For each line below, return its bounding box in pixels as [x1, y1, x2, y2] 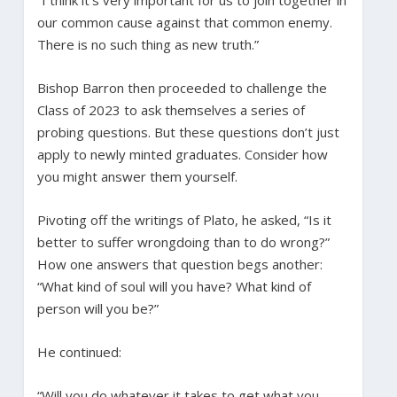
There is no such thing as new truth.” [36, 35, 259, 53]
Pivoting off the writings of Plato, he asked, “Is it [36, 210, 331, 229]
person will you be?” [36, 299, 159, 317]
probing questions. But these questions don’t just [36, 122, 339, 141]
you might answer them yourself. [36, 167, 237, 185]
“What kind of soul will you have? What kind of [36, 276, 311, 295]
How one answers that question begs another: [36, 254, 323, 273]
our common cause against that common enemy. [36, 12, 332, 31]
